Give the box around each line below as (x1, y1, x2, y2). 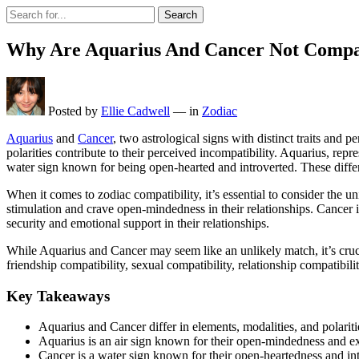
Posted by (45, 103, 101, 118)
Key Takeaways (6, 287, 110, 305)
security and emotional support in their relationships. (6, 216, 269, 230)
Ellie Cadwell (101, 103, 170, 118)
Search (164, 9, 197, 21)
